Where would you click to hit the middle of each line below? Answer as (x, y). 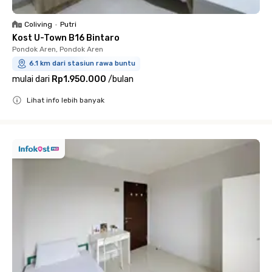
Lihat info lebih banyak (66, 100)
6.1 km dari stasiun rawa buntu (82, 63)
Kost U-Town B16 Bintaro (66, 38)
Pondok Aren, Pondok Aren (58, 49)
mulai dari (31, 79)
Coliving (38, 24)
